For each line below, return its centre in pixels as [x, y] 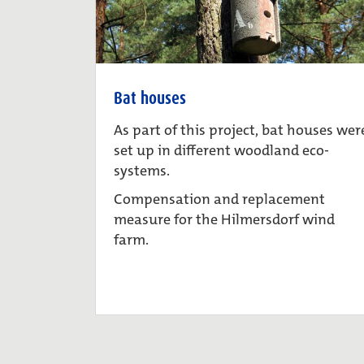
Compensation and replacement [219, 199]
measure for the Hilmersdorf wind [224, 220]
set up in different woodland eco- [221, 151]
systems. [142, 171]
